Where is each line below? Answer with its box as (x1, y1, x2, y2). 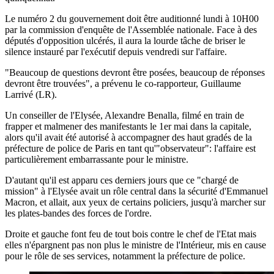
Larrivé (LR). (5, 89, 57, 100)
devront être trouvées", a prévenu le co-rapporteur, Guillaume (5, 78, 241, 89)
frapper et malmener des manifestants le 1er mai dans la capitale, (5, 120, 251, 131)
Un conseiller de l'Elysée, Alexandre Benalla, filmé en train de (5, 109, 244, 120)
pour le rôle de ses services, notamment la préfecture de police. (5, 250, 245, 261)
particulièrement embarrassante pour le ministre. (5, 154, 188, 165)
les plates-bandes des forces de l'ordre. (5, 207, 152, 218)
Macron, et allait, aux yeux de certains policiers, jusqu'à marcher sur (5, 196, 265, 207)
